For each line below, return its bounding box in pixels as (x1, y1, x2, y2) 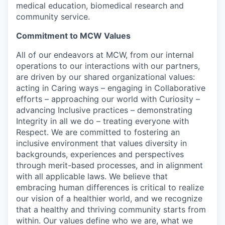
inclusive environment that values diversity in (16, 138, 187, 149)
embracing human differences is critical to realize (16, 182, 204, 193)
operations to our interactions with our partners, (16, 61, 200, 71)
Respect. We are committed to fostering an (16, 127, 180, 138)
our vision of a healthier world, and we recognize (16, 193, 202, 204)
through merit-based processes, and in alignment (16, 160, 203, 171)
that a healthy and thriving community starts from (16, 204, 206, 215)
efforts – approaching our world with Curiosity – (16, 94, 200, 104)
